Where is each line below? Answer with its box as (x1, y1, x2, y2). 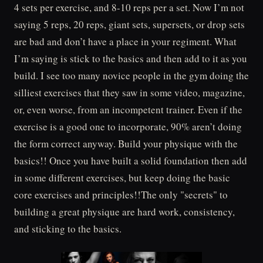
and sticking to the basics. (14, 221, 122, 235)
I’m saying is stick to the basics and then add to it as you (14, 51, 247, 65)
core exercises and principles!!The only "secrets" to (14, 187, 228, 201)
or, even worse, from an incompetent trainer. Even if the (14, 102, 242, 116)
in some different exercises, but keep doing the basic (14, 170, 230, 184)
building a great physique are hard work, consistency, (14, 204, 235, 218)
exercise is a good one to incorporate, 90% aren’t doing (14, 119, 242, 133)
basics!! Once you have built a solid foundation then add (14, 153, 247, 167)
